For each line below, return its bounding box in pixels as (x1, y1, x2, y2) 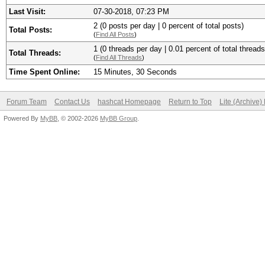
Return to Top (169, 98, 212, 106)
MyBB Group (100, 115, 137, 122)
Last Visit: (9, 7, 46, 16)
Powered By (4, 115, 40, 122)
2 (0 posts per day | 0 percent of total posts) (93, 21, 244, 30)
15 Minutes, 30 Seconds (93, 67, 177, 76)
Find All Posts (96, 31, 134, 38)
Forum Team (7, 98, 47, 106)
